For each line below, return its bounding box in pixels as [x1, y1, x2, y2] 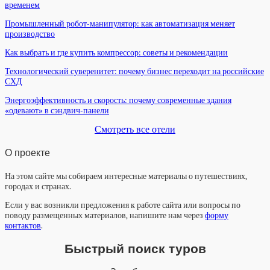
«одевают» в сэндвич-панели [5, 105, 109, 116]
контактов [5, 221, 41, 231]
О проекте [5, 147, 50, 158]
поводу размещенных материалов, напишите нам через [5, 210, 205, 221]
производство [5, 28, 55, 39]
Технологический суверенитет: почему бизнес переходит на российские [5, 66, 264, 77]
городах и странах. [5, 181, 71, 192]
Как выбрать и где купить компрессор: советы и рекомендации [5, 47, 228, 58]
